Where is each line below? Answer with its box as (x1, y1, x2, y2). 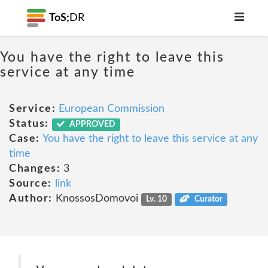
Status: (9, 118, 49, 129)
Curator (192, 195, 223, 203)
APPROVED (68, 120, 116, 129)
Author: (9, 193, 53, 204)
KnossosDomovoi (52, 193, 141, 204)
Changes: (9, 163, 60, 174)
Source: (9, 178, 52, 189)
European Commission (59, 103, 165, 114)
